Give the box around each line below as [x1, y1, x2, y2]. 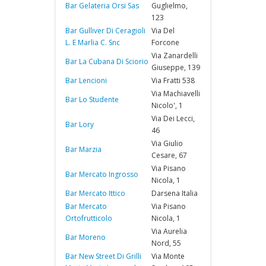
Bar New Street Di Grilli [65, 251, 141, 261]
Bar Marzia [65, 144, 102, 154]
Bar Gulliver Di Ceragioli [65, 26, 145, 36]
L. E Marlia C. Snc [65, 37, 120, 47]
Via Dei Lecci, [151, 113, 195, 123]
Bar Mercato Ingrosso [65, 169, 138, 179]
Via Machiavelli [151, 88, 200, 99]
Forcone [151, 37, 179, 47]
